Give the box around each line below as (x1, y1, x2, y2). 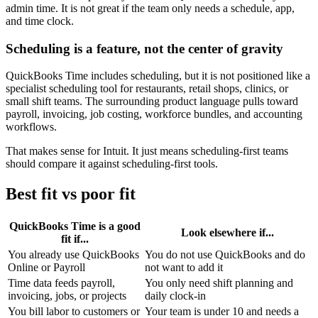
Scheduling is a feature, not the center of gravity (6, 40, 283, 56)
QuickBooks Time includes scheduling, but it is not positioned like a (6, 70, 310, 82)
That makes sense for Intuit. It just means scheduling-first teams (6, 145, 288, 158)
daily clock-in (145, 290, 206, 302)
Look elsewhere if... (181, 226, 274, 239)
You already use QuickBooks (8, 248, 139, 261)
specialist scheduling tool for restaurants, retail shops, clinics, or (6, 82, 288, 95)
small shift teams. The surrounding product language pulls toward (6, 95, 298, 108)
